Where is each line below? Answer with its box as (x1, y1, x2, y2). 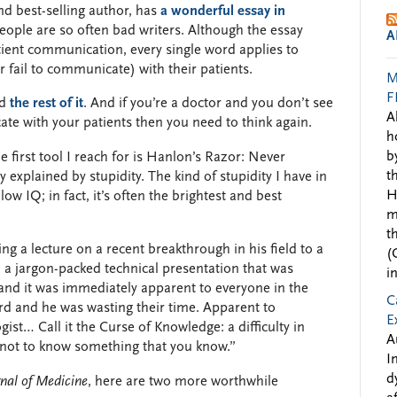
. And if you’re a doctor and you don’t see (83, 97, 333, 111)
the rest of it (10, 97, 83, 111)
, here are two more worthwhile (88, 374, 278, 389)
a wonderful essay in (160, 4, 285, 19)
